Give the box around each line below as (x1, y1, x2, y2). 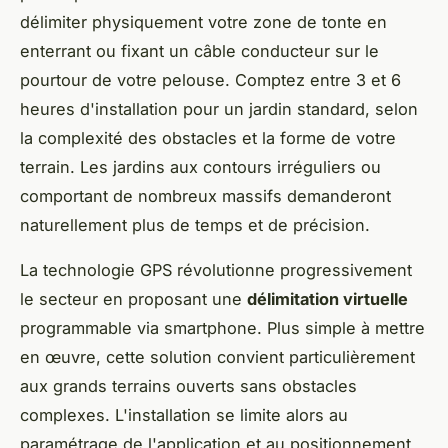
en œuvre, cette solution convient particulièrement (20, 346, 415, 367)
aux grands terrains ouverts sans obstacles (20, 375, 357, 396)
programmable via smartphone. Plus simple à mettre (20, 317, 425, 338)
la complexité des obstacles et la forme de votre (20, 127, 396, 148)
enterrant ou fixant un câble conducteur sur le (20, 40, 379, 61)
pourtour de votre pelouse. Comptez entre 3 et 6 (20, 69, 401, 90)
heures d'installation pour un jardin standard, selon (20, 98, 418, 119)
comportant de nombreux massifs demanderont (20, 185, 391, 206)
